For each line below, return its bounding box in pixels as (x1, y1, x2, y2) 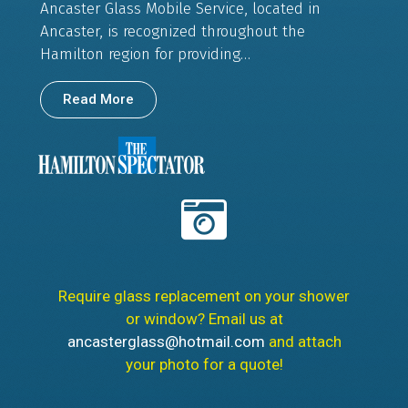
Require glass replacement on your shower (58, 287, 350, 306)
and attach (264, 332, 342, 352)
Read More (63, 90, 134, 107)
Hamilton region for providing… (40, 45, 250, 65)
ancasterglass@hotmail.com (66, 332, 265, 352)
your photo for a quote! (125, 355, 283, 374)
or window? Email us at (125, 310, 283, 329)
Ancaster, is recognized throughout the (40, 22, 305, 42)
